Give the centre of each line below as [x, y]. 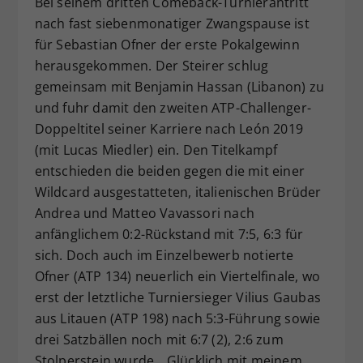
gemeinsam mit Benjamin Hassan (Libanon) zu [179, 86]
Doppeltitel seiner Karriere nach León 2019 [169, 128]
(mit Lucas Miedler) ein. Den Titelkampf [156, 149]
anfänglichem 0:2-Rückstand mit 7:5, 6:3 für [169, 234]
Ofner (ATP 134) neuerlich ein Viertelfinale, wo [177, 276]
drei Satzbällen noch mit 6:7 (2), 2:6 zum [159, 339]
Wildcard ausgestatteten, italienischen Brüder [178, 192]
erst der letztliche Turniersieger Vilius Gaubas [177, 297]
